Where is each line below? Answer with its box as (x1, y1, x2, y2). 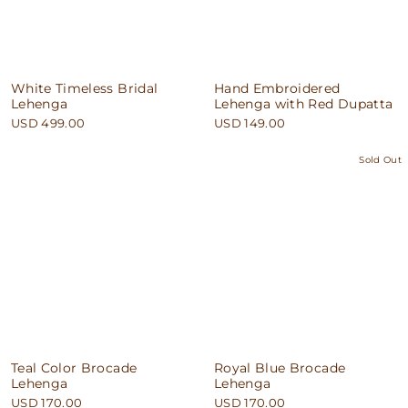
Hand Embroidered (214, 80, 341, 96)
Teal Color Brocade (11, 360, 138, 375)
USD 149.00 (214, 116, 286, 130)
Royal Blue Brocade (214, 360, 346, 375)
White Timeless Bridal (11, 80, 158, 96)
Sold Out (359, 154, 402, 165)
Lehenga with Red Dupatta (214, 96, 393, 111)
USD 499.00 (11, 116, 86, 130)
